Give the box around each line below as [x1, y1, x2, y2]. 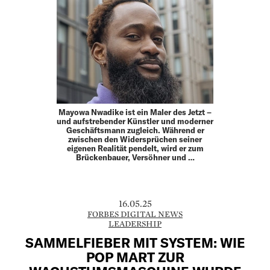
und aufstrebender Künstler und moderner [57, 116, 213, 127]
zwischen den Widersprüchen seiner [68, 134, 202, 145]
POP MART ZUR [86, 248, 184, 265]
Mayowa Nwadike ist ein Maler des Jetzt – [58, 107, 212, 118]
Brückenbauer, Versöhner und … [75, 152, 195, 163]
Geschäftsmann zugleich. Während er [66, 125, 204, 136]
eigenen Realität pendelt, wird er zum [66, 143, 204, 154]
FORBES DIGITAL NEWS [87, 209, 183, 220]
